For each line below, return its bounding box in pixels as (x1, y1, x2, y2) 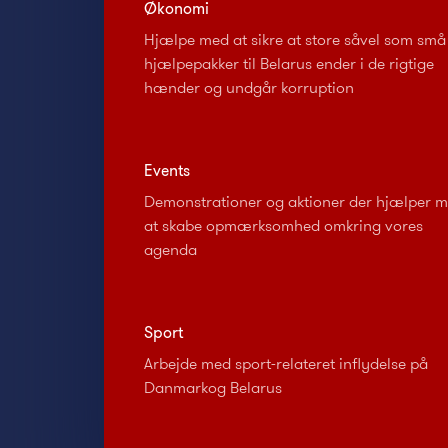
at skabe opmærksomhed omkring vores (144, 213, 423, 237)
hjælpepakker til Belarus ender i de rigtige (144, 51, 434, 75)
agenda (144, 237, 197, 261)
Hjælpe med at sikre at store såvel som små (144, 27, 446, 51)
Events (144, 158, 190, 182)
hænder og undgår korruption (144, 75, 354, 99)
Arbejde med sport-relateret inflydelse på (144, 351, 428, 375)
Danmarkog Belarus (144, 375, 282, 399)
